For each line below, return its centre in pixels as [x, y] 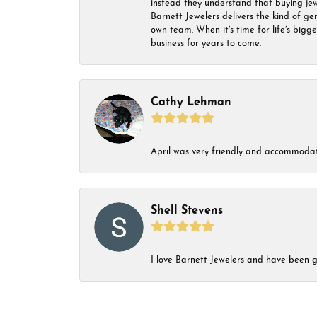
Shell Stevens [187, 211]
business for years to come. [206, 44]
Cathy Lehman [191, 103]
